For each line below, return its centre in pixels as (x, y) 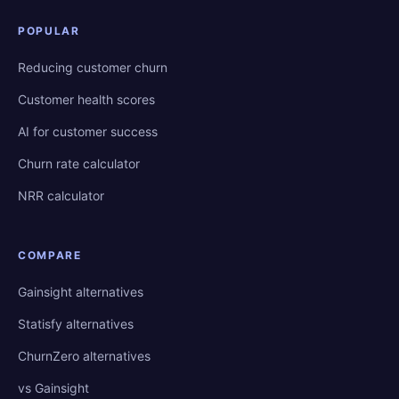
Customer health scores (86, 99)
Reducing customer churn (93, 67)
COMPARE (50, 255)
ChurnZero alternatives (84, 356)
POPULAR (49, 31)
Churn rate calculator (79, 163)
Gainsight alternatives (81, 292)
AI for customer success (88, 131)
